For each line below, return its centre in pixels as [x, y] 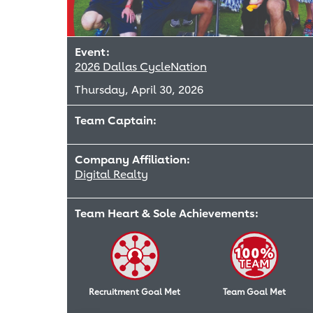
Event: [92, 52]
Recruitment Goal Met [134, 291]
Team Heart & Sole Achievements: [167, 213]
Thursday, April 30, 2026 [139, 89]
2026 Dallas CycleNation [141, 66]
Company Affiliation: [132, 159]
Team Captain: [116, 120]
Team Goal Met [254, 291]
